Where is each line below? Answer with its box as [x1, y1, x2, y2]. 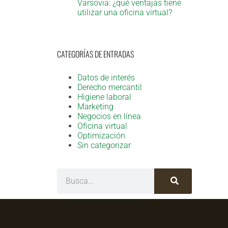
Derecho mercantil [77, 82, 142, 92]
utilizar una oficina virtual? [77, 8, 172, 18]
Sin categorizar [77, 140, 131, 150]
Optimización [77, 130, 125, 140]
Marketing [77, 101, 113, 111]
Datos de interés [77, 72, 135, 82]
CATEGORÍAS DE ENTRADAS [57, 48, 134, 61]
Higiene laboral [77, 92, 131, 102]
